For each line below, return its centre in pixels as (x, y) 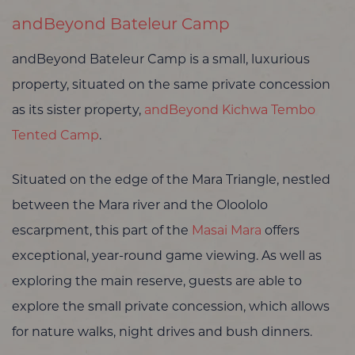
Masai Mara (227, 231)
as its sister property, (78, 111)
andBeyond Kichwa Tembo (230, 111)
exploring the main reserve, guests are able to (157, 282)
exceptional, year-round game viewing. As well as (167, 256)
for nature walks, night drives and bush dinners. (164, 332)
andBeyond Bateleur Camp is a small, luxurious (161, 60)
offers (281, 231)
